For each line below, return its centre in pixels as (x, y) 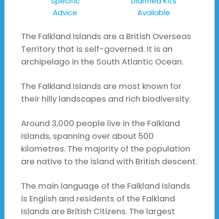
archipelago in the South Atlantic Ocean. (102, 62)
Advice (65, 13)
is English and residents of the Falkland (98, 199)
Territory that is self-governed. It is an (97, 49)
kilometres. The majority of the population (105, 149)
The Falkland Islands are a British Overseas (106, 37)
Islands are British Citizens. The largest (98, 212)
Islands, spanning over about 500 (87, 136)
